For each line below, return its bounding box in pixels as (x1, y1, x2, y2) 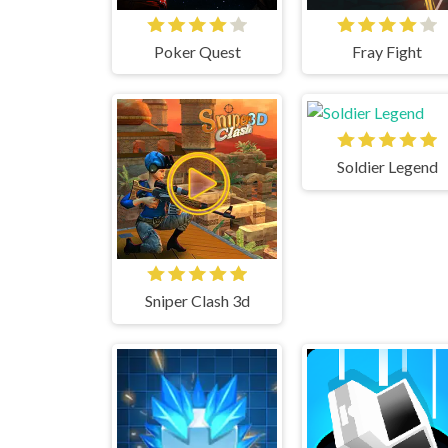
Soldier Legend (336, 157, 438, 177)
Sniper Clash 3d (144, 291, 250, 311)
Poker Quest (153, 41, 241, 61)
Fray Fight (352, 41, 422, 61)
